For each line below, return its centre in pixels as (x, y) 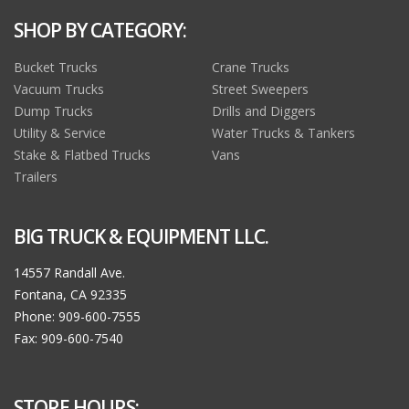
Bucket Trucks (56, 68)
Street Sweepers (261, 89)
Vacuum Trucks (59, 89)
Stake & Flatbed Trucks (82, 155)
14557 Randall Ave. (69, 273)
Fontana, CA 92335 (70, 295)
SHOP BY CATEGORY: (100, 31)
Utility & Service (60, 133)
